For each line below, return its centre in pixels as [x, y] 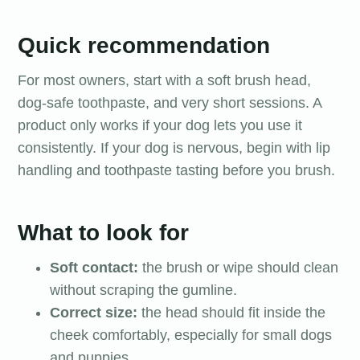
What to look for [103, 232]
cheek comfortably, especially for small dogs [191, 335]
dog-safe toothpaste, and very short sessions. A [170, 103]
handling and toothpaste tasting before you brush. [176, 171]
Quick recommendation [144, 46]
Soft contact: [94, 267]
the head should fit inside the [231, 312]
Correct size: [94, 312]
